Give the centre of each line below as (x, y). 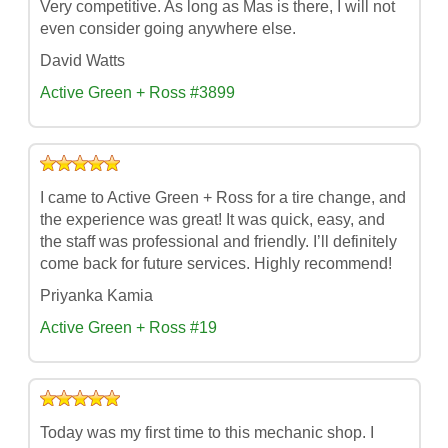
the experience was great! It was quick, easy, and (212, 219)
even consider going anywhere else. (167, 28)
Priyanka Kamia (96, 295)
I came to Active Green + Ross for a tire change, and (222, 197)
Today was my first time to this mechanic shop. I (206, 432)
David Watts (82, 60)
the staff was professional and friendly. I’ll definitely (218, 241)
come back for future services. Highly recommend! (215, 263)
